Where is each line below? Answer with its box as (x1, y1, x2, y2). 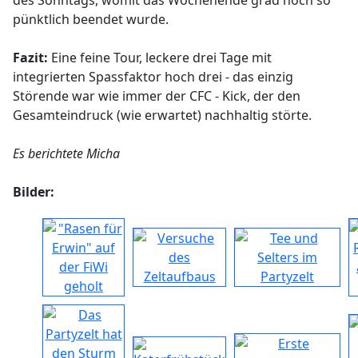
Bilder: (13, 183, 54, 201)
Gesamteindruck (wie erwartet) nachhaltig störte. (13, 106, 312, 124)
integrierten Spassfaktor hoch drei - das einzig (13, 68, 293, 86)
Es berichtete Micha (13, 145, 120, 162)
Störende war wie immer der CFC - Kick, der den (13, 87, 300, 105)
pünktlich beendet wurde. (13, 10, 169, 28)
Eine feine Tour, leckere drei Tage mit (48, 49, 272, 66)
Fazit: (13, 49, 48, 66)
